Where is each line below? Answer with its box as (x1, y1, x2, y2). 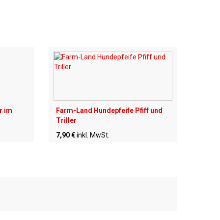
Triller (55, 116, 77, 125)
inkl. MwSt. (76, 131, 110, 139)
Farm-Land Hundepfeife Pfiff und (55, 107, 163, 115)
